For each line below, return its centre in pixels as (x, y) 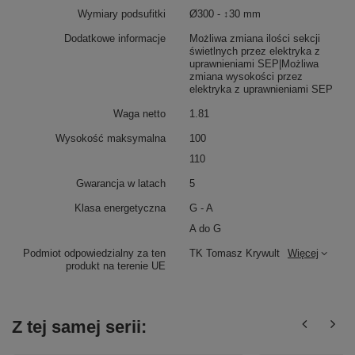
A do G (205, 229)
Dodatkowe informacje (115, 38)
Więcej (303, 253)
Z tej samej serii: (79, 327)
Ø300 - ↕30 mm (225, 14)
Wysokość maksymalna (111, 138)
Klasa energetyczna (120, 208)
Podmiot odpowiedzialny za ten (94, 253)
